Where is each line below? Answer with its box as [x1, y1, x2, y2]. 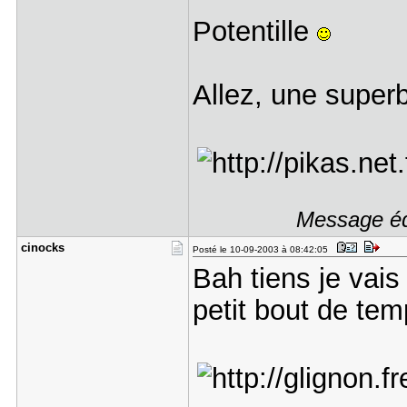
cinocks [20, 241, 65, 254]
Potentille [192, 15, 317, 46]
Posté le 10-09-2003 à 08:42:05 [192, 244, 333, 254]
